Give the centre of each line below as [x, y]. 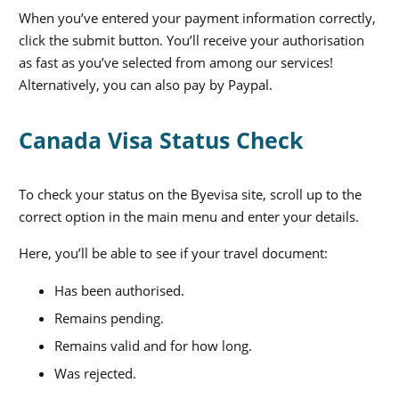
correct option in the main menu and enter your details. [189, 216]
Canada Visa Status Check [161, 139]
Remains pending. [109, 318]
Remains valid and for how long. [153, 345]
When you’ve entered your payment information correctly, [197, 17]
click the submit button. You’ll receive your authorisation [191, 40]
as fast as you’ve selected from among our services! [176, 62]
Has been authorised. [119, 290]
